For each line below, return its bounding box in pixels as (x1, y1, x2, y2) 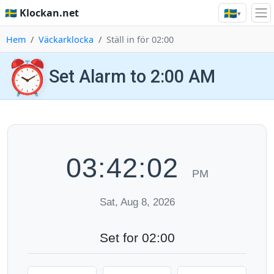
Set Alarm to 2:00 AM (49, 65, 215, 87)
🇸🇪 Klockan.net (5, 6, 79, 20)
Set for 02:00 (99, 231, 175, 245)
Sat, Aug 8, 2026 (99, 196, 175, 208)
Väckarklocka (39, 34, 94, 45)
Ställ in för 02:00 (106, 34, 174, 45)
